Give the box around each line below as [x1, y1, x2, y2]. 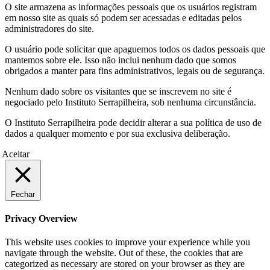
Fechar [11, 189, 35, 199]
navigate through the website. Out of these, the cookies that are [5, 248, 243, 259]
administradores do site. [5, 23, 94, 34]
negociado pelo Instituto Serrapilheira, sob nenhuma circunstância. [5, 96, 256, 107]
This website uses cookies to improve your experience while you [5, 237, 250, 248]
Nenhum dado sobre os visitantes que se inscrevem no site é [5, 86, 231, 96]
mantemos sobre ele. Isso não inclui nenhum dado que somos [5, 54, 236, 65]
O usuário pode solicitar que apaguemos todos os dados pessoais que [5, 43, 265, 54]
